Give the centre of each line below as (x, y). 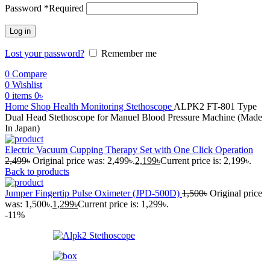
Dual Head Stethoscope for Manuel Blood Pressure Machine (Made (133, 117)
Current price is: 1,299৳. (123, 204)
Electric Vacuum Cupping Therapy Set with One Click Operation (129, 150)
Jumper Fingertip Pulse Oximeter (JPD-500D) (93, 193)
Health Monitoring (89, 106)
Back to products (37, 171)
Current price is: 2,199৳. (206, 161)
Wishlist (27, 85)
